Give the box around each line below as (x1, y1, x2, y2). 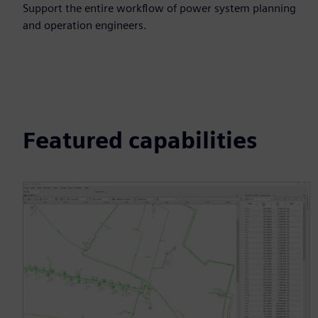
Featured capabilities (23, 126, 257, 154)
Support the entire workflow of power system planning (23, 1, 296, 15)
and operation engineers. (23, 18, 147, 32)
